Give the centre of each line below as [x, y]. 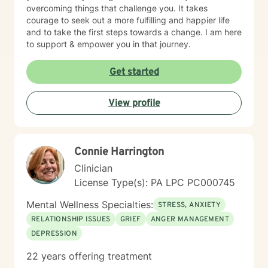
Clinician [93, 168]
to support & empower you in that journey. [109, 44]
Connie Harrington [119, 152]
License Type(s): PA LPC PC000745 [155, 182]
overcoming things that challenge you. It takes [117, 8]
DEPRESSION [54, 234]
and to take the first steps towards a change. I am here [134, 32]
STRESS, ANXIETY [189, 205]
